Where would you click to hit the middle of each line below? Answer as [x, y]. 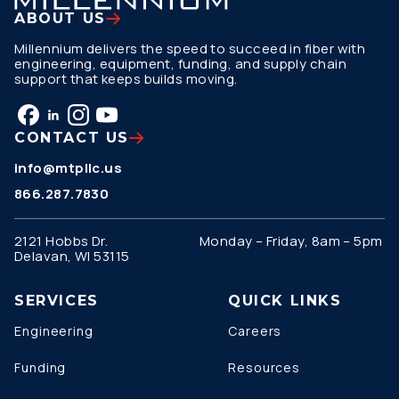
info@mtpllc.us [69, 168]
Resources [265, 367]
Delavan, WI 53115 [72, 256]
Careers [255, 331]
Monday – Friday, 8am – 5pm [291, 241]
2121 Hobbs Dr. [61, 241]
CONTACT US [72, 138]
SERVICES [57, 301]
